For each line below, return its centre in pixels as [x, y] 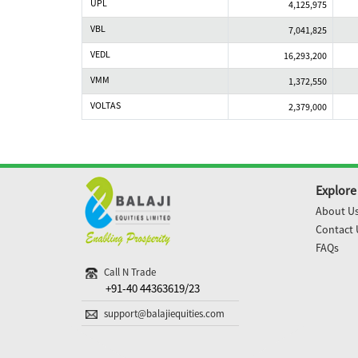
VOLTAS [105, 105]
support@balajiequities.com [164, 314]
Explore [336, 190]
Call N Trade [130, 272]
